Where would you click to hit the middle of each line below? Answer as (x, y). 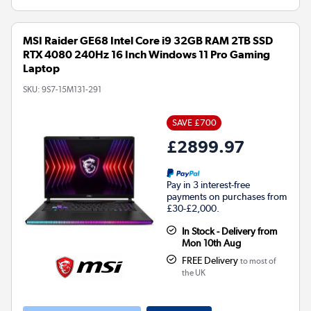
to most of (258, 261)
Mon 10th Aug (211, 243)
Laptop (41, 68)
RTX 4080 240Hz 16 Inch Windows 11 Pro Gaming (146, 54)
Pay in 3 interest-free (208, 184)
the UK (193, 272)
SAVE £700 (194, 122)
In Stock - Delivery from (229, 231)
